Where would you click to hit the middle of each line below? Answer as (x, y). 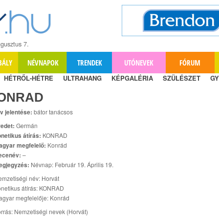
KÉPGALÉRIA (132, 78)
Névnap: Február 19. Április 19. (71, 164)
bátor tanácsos (53, 111)
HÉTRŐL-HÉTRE (29, 78)
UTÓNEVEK (139, 62)
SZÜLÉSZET (182, 78)
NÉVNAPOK (43, 62)
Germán (26, 125)
